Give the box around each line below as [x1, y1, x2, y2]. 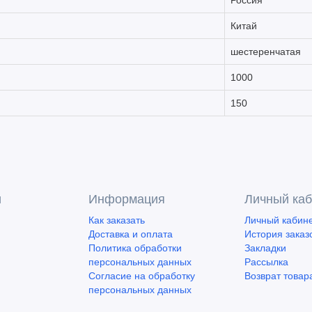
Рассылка [244, 256, 288, 267]
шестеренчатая [231, 46, 301, 57]
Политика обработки [88, 242, 182, 253]
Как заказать [88, 214, 145, 226]
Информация [88, 192, 165, 206]
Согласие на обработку [88, 270, 195, 281]
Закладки [244, 242, 286, 253]
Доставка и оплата [88, 228, 173, 240]
